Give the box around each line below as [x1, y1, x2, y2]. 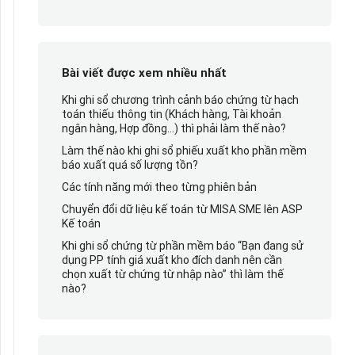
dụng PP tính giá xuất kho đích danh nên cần [61, 252, 282, 267]
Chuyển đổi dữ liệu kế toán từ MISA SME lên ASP [61, 201, 303, 216]
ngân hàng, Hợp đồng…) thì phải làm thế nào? [61, 120, 286, 136]
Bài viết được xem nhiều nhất [61, 65, 227, 80]
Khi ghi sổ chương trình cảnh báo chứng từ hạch [61, 92, 299, 107]
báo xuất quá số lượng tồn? [61, 157, 198, 172]
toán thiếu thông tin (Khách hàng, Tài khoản [61, 106, 281, 121]
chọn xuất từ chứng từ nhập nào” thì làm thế [61, 266, 284, 281]
